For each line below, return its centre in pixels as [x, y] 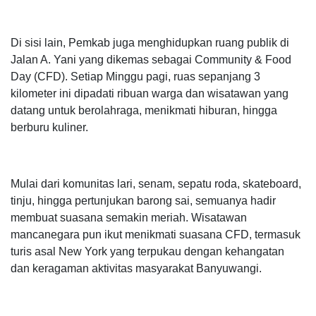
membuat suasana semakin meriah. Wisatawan [129, 217]
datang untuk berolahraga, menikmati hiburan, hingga [144, 110]
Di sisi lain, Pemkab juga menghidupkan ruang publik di [150, 42]
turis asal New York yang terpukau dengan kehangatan [147, 251]
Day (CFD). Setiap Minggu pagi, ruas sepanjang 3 [135, 76]
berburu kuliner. [49, 127]
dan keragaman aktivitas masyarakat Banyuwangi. [136, 268]
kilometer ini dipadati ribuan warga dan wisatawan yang [150, 93]
